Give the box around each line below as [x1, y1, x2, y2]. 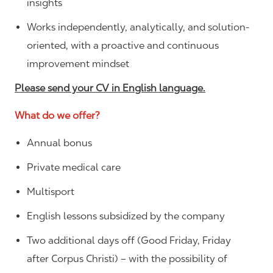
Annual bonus [27, 137, 94, 149]
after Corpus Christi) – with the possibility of [27, 253, 227, 265]
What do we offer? [15, 110, 105, 122]
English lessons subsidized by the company [27, 210, 227, 222]
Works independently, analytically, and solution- [27, 21, 249, 34]
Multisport [27, 186, 77, 198]
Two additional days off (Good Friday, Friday [27, 235, 231, 247]
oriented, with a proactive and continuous [27, 40, 219, 52]
